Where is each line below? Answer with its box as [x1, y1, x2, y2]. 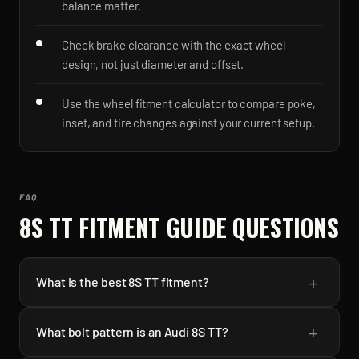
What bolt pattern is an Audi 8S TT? [36, 324, 228, 339]
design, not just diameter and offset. [62, 57, 244, 71]
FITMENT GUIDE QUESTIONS [72, 209, 339, 245]
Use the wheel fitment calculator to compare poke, [62, 96, 317, 111]
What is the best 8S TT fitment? [36, 274, 209, 289]
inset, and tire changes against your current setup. [62, 115, 315, 130]
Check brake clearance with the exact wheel [62, 38, 285, 52]
